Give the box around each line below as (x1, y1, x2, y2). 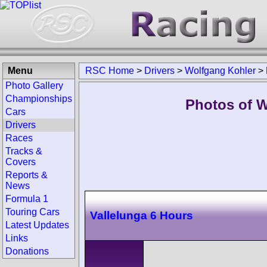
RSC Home (85, 66, 134, 76)
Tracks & (5, 146, 42, 156)
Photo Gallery (5, 80, 63, 91)
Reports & (5, 170, 48, 180)
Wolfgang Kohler (185, 66, 256, 76)
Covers (5, 157, 36, 167)
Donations (5, 246, 49, 256)
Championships (5, 94, 72, 104)
